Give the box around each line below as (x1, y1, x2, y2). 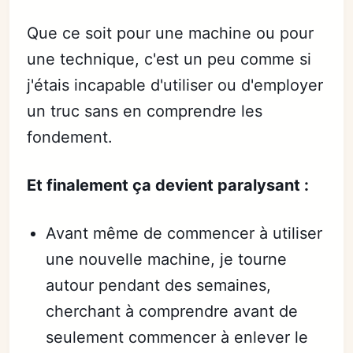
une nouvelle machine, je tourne (46, 250, 288, 269)
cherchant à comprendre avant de (46, 302, 299, 321)
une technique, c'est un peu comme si (27, 50, 312, 69)
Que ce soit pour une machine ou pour (27, 24, 314, 43)
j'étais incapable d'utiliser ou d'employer (27, 76, 324, 95)
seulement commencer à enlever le (46, 328, 309, 347)
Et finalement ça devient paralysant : (27, 176, 310, 195)
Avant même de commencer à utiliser (46, 224, 323, 243)
